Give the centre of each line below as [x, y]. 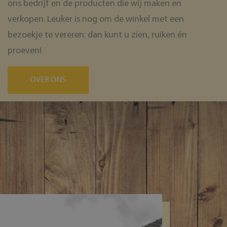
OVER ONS [48, 80]
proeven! [25, 51]
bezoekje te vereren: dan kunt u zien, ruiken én [97, 35]
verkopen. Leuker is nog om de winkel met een [96, 19]
